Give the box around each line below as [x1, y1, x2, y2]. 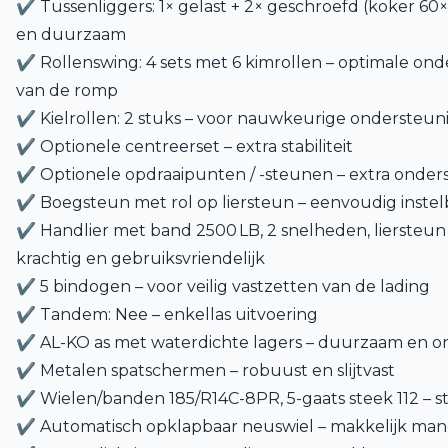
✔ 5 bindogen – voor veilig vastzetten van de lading [16, 277, 430, 296]
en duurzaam [16, 25, 126, 44]
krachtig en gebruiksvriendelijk [16, 249, 265, 268]
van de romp [16, 81, 118, 100]
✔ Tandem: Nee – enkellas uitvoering [16, 305, 318, 324]
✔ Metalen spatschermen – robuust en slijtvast [16, 361, 395, 380]
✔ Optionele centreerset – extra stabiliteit [16, 137, 353, 156]
